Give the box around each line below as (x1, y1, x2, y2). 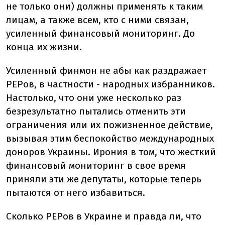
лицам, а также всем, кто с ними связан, (6, 14, 189, 26)
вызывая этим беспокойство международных (6, 132, 214, 144)
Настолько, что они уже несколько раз (6, 91, 181, 103)
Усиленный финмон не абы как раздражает (6, 64, 206, 76)
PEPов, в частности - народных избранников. (6, 78, 215, 90)
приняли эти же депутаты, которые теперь (6, 173, 201, 185)
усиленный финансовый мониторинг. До (6, 27, 195, 39)
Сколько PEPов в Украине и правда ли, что (6, 210, 201, 222)
